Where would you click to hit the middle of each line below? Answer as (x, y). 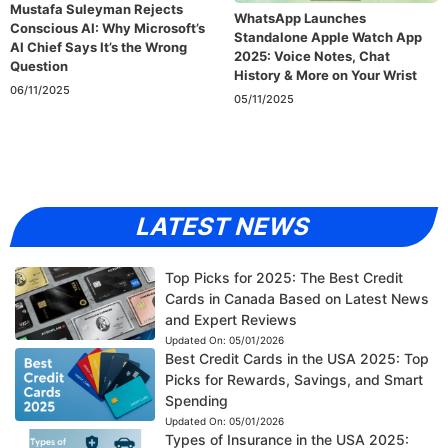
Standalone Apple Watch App (328, 36)
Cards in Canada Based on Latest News (296, 299)
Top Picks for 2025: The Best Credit (283, 278)
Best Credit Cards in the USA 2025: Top (296, 359)
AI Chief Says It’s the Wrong (98, 46)
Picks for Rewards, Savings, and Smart (293, 380)
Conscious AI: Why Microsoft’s (107, 27)
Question (39, 65)
